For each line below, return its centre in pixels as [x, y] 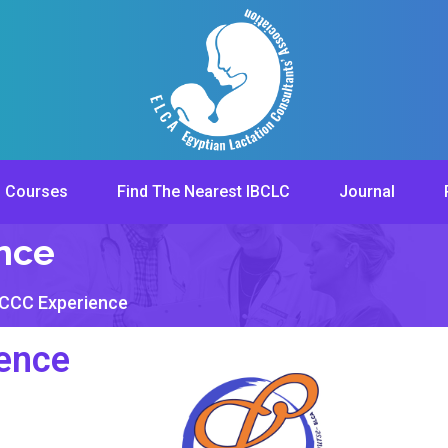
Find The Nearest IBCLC [203, 191]
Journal [366, 191]
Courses [36, 191]
